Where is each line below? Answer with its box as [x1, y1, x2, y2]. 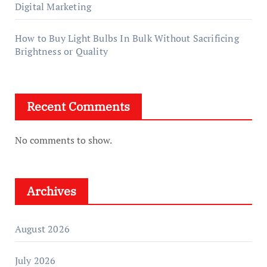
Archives [26, 183, 76, 199]
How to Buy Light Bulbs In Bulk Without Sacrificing [14, 32, 239, 45]
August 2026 [14, 222, 70, 235]
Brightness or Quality [14, 45, 108, 58]
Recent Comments [26, 98, 130, 114]
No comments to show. [14, 133, 112, 147]
